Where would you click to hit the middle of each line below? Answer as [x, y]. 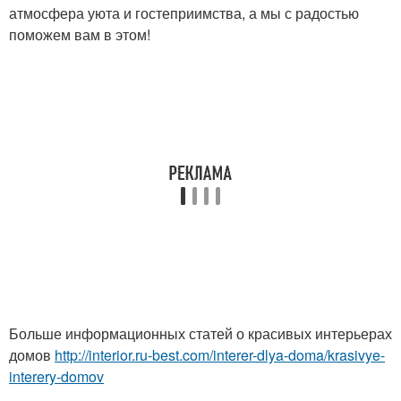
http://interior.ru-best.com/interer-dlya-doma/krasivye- [220, 355]
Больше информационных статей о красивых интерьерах [200, 334]
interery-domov [56, 377]
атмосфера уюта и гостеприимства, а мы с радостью [184, 13]
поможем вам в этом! [80, 35]
